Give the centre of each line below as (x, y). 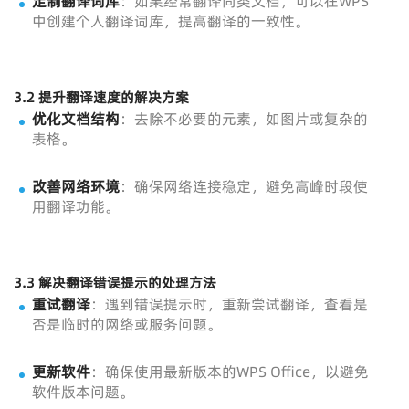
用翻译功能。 (76, 206)
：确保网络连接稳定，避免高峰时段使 (244, 186)
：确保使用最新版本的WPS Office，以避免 (230, 372)
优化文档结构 (76, 119)
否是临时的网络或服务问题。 (127, 324)
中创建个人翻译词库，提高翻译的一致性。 (171, 21)
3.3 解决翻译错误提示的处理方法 (115, 283)
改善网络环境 (76, 186)
